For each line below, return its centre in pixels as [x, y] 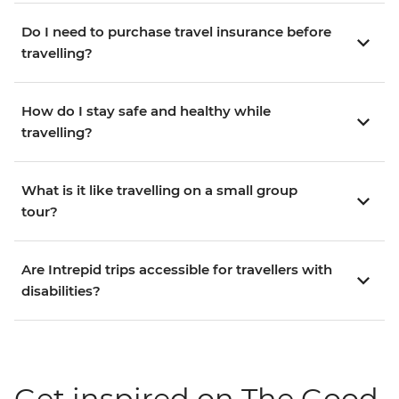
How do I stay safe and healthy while [146, 110]
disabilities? [61, 290]
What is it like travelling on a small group [159, 190]
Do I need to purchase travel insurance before [176, 31]
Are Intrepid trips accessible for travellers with [177, 269]
